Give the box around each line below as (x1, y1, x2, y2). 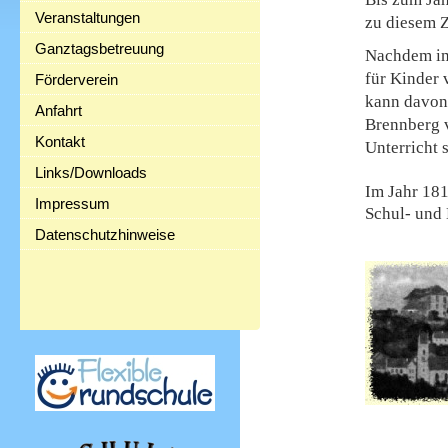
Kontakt (35, 133, 85, 150)
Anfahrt (35, 102, 82, 119)
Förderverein (35, 71, 118, 88)
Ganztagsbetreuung (35, 40, 164, 57)
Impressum (35, 195, 110, 212)
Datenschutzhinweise (35, 226, 175, 243)
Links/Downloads (35, 164, 147, 181)
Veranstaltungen (35, 9, 140, 26)
